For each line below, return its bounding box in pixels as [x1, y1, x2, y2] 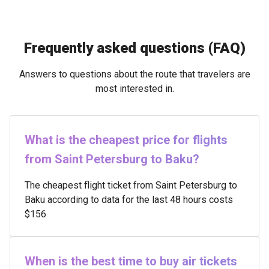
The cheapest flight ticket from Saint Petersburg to [25, 180, 237, 191]
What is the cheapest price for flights [25, 133, 228, 147]
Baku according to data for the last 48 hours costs [25, 194, 233, 205]
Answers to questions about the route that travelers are [19, 68, 250, 80]
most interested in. [95, 83, 174, 94]
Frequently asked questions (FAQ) [23, 40, 246, 56]
